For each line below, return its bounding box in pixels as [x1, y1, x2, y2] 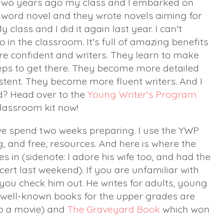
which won [160, 202, 210, 215]
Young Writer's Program [88, 88, 197, 101]
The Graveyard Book [67, 202, 160, 215]
